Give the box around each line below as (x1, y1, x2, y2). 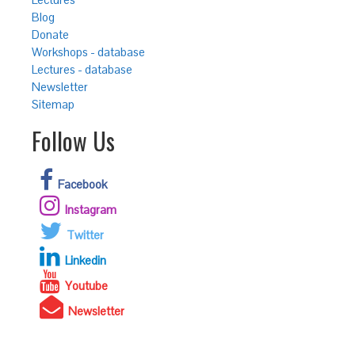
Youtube (65, 278, 108, 293)
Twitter (67, 227, 104, 242)
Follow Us (32, 123, 115, 158)
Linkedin (65, 253, 106, 268)
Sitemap (32, 97, 74, 112)
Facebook (58, 177, 107, 192)
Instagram (65, 202, 116, 217)
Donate (32, 27, 69, 42)
